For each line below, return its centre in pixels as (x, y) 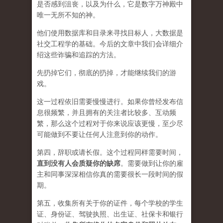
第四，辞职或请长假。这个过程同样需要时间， (110, 153)
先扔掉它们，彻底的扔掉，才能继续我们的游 (107, 73)
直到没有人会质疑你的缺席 (79, 164)
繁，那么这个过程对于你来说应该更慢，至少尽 (110, 124)
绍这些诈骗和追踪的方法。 (79, 55)
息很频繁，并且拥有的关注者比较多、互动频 (107, 113)
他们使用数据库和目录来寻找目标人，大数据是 (110, 33)
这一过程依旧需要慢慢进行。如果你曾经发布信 (110, 102)
